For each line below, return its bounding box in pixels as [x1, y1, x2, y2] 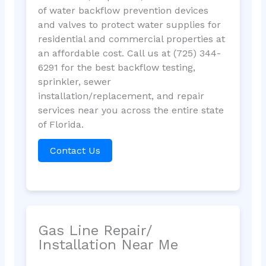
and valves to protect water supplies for [37, 19, 221, 31]
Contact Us [49, 145, 100, 157]
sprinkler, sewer [37, 76, 111, 88]
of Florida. [37, 119, 84, 131]
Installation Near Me [37, 236, 178, 253]
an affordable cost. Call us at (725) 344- [37, 47, 221, 59]
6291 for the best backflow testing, [37, 62, 195, 74]
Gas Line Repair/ [37, 221, 152, 239]
